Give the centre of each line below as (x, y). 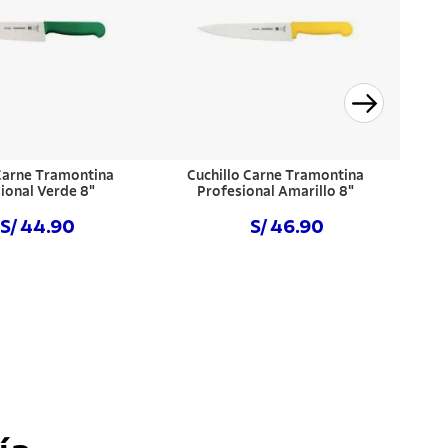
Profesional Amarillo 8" (275, 192)
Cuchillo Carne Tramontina (275, 176)
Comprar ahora (275, 274)
